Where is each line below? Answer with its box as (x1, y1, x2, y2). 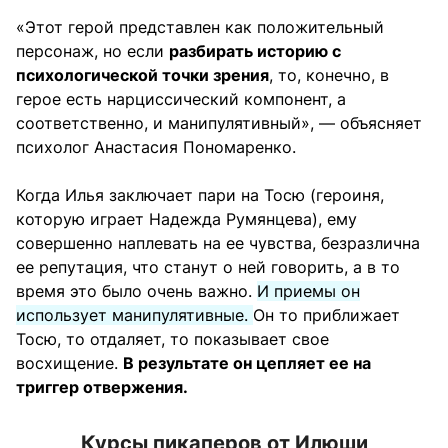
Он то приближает (253, 304, 400, 325)
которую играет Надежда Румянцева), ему (16, 208, 357, 229)
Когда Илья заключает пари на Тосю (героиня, (16, 184, 384, 205)
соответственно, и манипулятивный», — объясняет (16, 112, 422, 133)
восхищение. (16, 352, 123, 373)
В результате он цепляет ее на (123, 352, 371, 373)
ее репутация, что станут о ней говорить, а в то (16, 256, 400, 277)
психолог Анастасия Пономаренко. (16, 136, 296, 157)
